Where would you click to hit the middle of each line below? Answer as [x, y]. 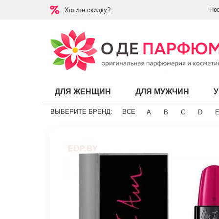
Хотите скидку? [88, 10]
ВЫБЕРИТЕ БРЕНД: [81, 112]
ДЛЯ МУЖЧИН [162, 92]
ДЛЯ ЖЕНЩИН [83, 92]
